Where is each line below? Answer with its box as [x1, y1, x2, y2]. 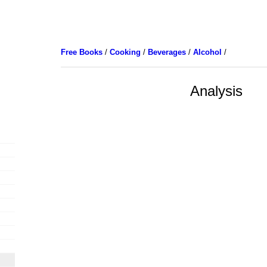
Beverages [147, 48, 186, 57]
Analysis [190, 82, 243, 99]
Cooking [109, 48, 141, 57]
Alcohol [193, 48, 222, 57]
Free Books [60, 48, 103, 57]
